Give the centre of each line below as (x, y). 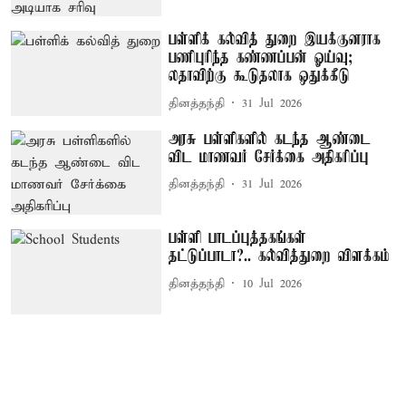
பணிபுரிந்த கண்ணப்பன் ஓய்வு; (261, 58)
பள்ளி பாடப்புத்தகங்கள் (238, 239)
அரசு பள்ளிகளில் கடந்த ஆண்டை (270, 139)
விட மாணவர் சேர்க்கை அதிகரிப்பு (269, 157)
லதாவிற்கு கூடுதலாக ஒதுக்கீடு (260, 77)
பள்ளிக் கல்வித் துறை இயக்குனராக (275, 40)
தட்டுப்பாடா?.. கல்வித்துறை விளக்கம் (280, 257)
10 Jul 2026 (272, 284)
